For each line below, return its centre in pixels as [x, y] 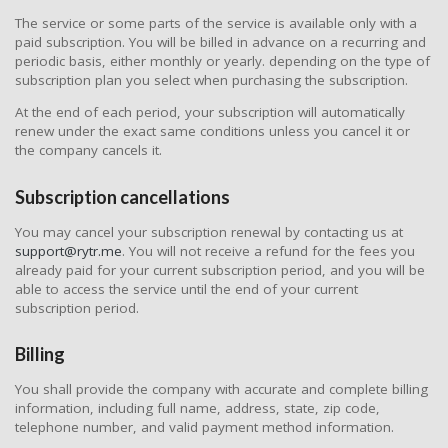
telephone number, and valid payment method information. [204, 427]
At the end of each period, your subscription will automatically [210, 112]
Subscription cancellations [122, 196]
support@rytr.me [68, 250]
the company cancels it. [88, 150]
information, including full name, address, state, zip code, [197, 408]
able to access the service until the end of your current [186, 288]
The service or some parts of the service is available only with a [216, 22]
